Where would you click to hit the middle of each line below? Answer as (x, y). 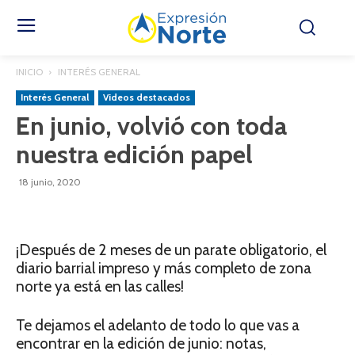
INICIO (29, 72)
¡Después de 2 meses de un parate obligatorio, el (171, 250)
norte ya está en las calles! (100, 286)
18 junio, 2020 (50, 182)
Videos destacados (147, 97)
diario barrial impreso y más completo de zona (164, 268)
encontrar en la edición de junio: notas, (141, 344)
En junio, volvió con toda (151, 126)
